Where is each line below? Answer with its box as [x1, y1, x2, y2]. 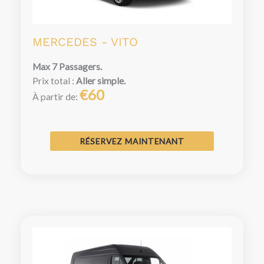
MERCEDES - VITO [32, 34, 138, 49]
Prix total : [32, 75, 76, 86]
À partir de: [32, 91, 80, 102]
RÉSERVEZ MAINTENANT [80, 136, 184, 146]
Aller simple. [76, 75, 126, 86]
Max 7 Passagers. [32, 61, 102, 72]
